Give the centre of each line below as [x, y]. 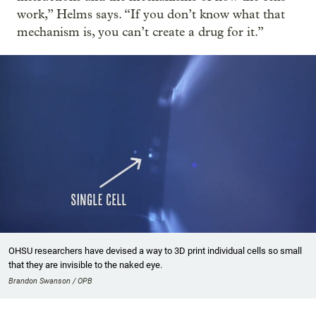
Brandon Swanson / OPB [50, 281]
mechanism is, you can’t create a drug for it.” [140, 32]
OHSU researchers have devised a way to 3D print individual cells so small [155, 251]
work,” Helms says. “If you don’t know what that [151, 15]
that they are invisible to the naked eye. [85, 265]
